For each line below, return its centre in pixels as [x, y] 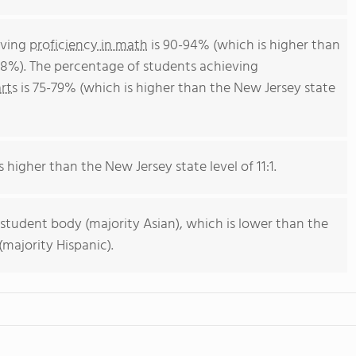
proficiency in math [89, 46]
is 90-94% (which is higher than [244, 46]
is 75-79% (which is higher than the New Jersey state [176, 89]
